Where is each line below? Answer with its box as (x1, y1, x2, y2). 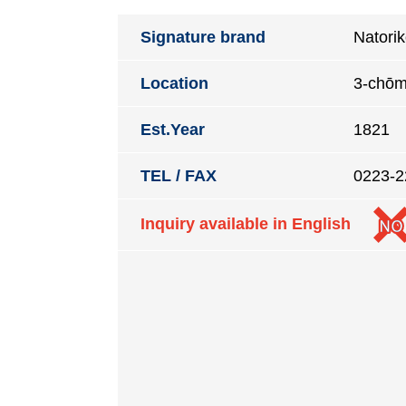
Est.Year (140, 121, 205, 139)
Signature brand (140, 28, 266, 46)
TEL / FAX (140, 167, 217, 185)
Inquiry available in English (140, 214, 351, 233)
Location (140, 74, 208, 92)
